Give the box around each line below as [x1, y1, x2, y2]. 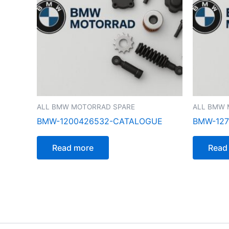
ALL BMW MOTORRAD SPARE [37, 102, 135, 111]
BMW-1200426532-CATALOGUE [37, 116, 163, 127]
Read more [52, 143, 94, 153]
